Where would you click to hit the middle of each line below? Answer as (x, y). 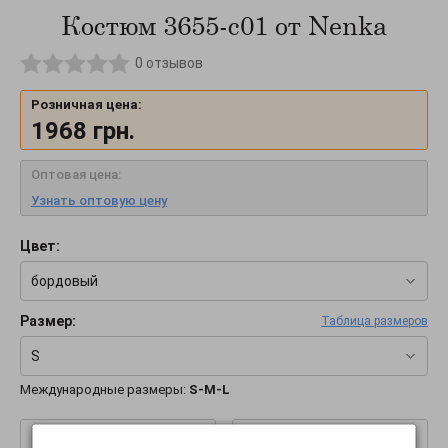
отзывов (173, 63)
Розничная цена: (86, 105)
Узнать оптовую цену (99, 201)
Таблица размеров (374, 321)
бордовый (64, 280)
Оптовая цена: (76, 175)
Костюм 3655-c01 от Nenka (224, 25)
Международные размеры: (104, 390)
